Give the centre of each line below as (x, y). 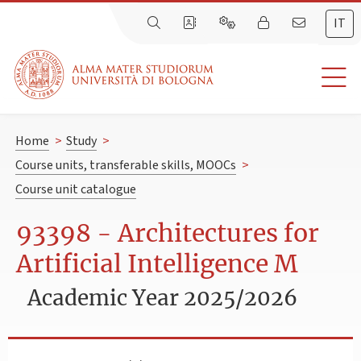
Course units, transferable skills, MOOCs (125, 166)
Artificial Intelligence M (157, 264)
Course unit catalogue (75, 190)
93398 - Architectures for (168, 233)
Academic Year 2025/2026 (163, 297)
